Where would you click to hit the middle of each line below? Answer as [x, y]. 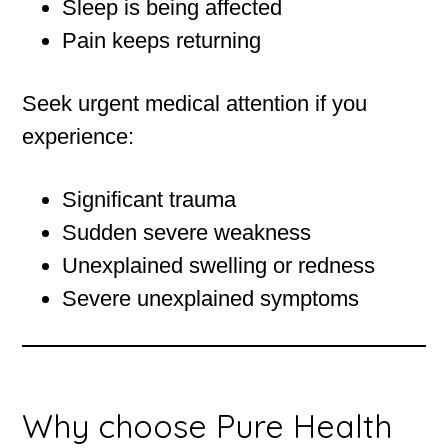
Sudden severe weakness [187, 233]
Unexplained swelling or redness [219, 266]
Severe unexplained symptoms [211, 299]
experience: [78, 137]
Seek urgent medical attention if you [195, 104]
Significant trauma [149, 200]
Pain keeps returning [162, 41]
